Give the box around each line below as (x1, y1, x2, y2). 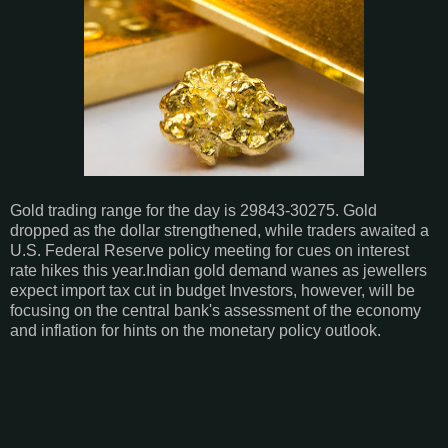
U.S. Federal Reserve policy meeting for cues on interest (10, 241, 409, 259)
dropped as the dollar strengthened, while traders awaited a (10, 221, 429, 239)
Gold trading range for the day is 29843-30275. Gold (10, 201, 377, 219)
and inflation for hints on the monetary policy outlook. (10, 321, 381, 339)
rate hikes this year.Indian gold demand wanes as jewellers (10, 261, 427, 279)
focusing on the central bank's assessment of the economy (10, 301, 421, 319)
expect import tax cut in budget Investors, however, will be (10, 281, 415, 299)
